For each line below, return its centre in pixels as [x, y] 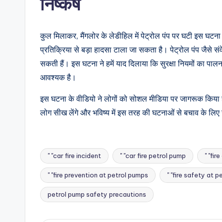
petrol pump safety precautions [97, 194]
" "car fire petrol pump [153, 156]
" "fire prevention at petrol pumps [98, 175]
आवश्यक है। [58, 78]
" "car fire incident [74, 156]
